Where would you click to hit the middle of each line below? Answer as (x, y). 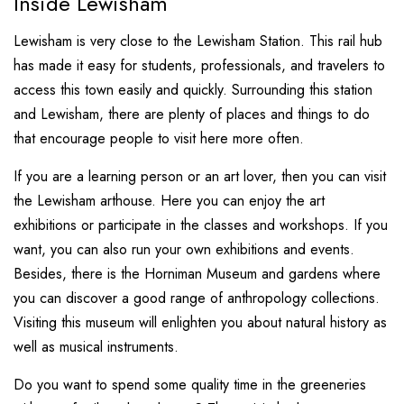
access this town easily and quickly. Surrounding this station (193, 90)
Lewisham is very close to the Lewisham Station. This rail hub (198, 41)
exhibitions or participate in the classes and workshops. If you (201, 225)
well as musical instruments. (98, 347)
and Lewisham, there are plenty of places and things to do (192, 114)
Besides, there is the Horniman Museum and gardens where (197, 274)
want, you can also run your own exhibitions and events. (184, 249)
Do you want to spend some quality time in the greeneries (190, 385)
